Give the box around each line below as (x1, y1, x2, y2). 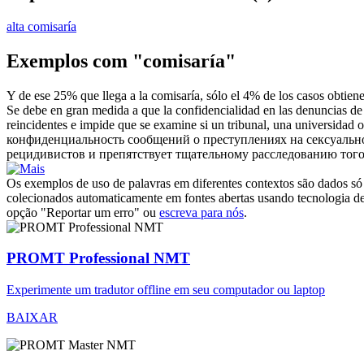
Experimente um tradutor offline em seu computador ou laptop (6, 283, 325, 297)
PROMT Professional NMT (6, 249, 190, 267)
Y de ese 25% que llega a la (6, 88, 151, 102)
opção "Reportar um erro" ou (6, 205, 159, 219)
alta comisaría (6, 19, 76, 33)
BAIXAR (6, 310, 58, 325)
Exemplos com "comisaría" (6, 50, 236, 71)
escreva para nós (159, 205, 244, 219)
